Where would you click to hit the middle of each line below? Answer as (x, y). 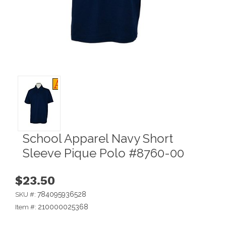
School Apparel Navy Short (98, 138)
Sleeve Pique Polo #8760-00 (103, 153)
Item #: (26, 207)
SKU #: (26, 194)
